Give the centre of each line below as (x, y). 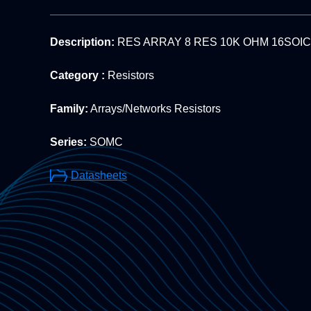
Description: (82, 42)
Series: (68, 142)
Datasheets (99, 176)
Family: (69, 109)
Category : (77, 76)
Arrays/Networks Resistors (154, 109)
